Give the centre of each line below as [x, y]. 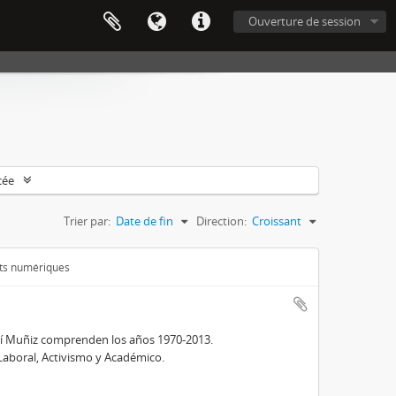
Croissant [277, 221]
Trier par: [87, 221]
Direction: [221, 221]
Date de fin [145, 221]
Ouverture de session [305, 21]
